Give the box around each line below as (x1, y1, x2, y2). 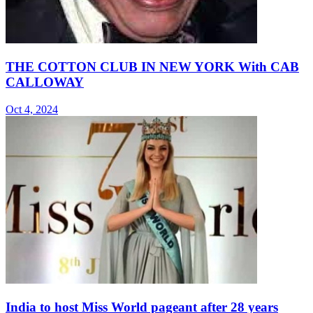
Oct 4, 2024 (6, 103, 58, 115)
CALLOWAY (6, 75, 84, 90)
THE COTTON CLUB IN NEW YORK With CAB (6, 59, 299, 75)
